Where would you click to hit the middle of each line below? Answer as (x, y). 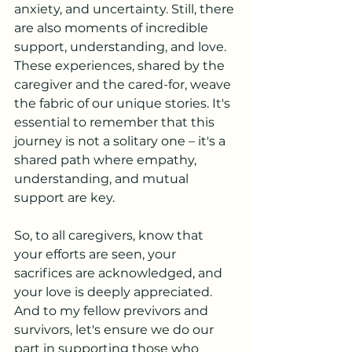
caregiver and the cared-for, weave (124, 84)
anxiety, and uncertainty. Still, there (126, 9)
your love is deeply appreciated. (115, 292)
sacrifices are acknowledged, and (120, 273)
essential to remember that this (116, 122)
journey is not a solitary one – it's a (121, 141)
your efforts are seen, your (97, 254)
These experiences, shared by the (121, 66)
